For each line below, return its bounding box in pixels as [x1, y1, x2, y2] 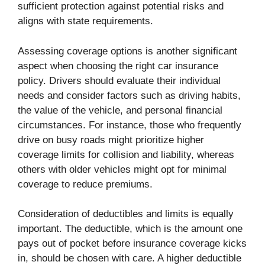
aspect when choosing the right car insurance [18, 60, 218, 72]
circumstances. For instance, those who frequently [18, 119, 241, 131]
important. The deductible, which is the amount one [18, 223, 243, 235]
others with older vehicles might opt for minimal [18, 163, 227, 175]
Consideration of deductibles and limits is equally [18, 208, 234, 220]
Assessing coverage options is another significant [18, 45, 237, 57]
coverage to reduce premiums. [18, 178, 153, 190]
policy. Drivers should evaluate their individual [18, 75, 221, 86]
